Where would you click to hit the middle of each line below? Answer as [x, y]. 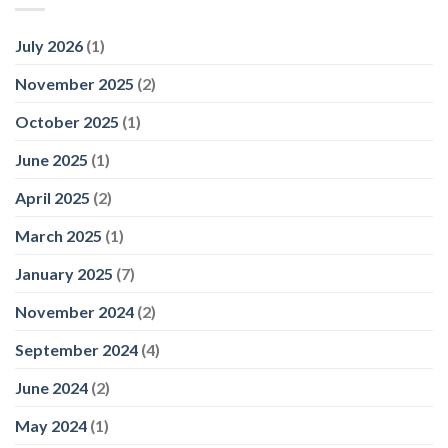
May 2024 [51, 426]
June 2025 [51, 160]
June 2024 [51, 388]
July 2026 [49, 46]
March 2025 [58, 236]
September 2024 [76, 350]
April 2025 [52, 198]
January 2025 [64, 274]
